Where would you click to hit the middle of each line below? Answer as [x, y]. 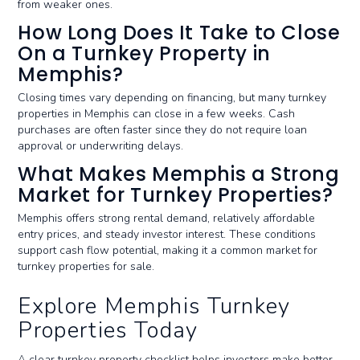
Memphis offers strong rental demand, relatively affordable [167, 218]
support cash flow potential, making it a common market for [168, 250]
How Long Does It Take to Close [179, 33]
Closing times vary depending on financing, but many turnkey [172, 98]
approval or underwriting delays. [101, 146]
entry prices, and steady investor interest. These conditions [167, 234]
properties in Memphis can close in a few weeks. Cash [157, 114]
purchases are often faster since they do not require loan [163, 130]
